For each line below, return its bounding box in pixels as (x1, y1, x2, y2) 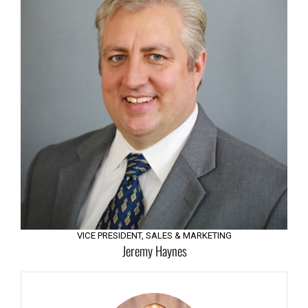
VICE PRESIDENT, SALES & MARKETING (77, 230, 232, 241)
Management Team (21, 225, 140, 252)
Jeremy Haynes (122, 241, 187, 261)
